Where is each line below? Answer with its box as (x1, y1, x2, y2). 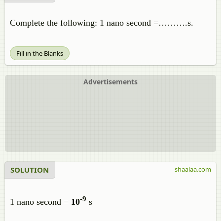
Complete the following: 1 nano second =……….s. (10, 18, 193, 28)
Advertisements (83, 77, 138, 86)
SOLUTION (10, 165, 49, 175)
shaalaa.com (175, 165, 211, 174)
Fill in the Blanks (16, 49, 63, 58)
